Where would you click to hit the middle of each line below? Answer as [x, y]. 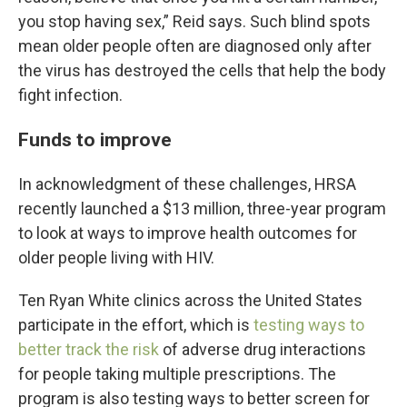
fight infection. [70, 95]
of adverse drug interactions [263, 349]
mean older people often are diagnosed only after [195, 46]
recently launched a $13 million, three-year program [202, 208]
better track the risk [89, 349]
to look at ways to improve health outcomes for [188, 233]
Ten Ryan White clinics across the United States [190, 300]
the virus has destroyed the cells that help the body [202, 70]
